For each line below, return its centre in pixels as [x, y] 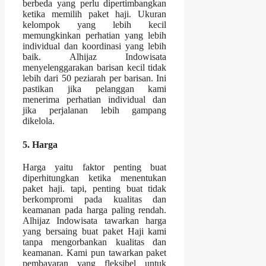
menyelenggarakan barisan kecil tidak [95, 68]
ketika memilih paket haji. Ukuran [95, 14]
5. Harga [40, 144]
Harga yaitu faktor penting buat [95, 167]
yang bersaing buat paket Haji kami [95, 231]
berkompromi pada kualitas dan [95, 199]
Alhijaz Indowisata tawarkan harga [95, 220]
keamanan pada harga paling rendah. [95, 210]
